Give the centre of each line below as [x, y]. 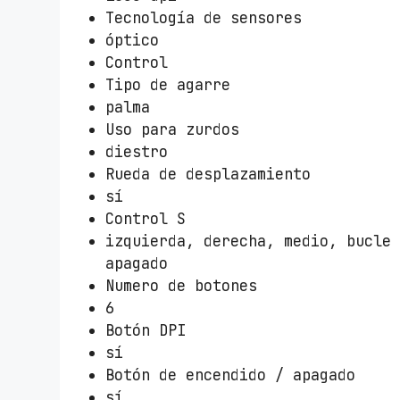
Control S [146, 218]
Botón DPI [146, 330]
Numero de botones [182, 285]
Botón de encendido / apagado [231, 375]
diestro [137, 151]
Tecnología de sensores [204, 17]
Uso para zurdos [173, 129]
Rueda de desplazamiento [208, 174]
